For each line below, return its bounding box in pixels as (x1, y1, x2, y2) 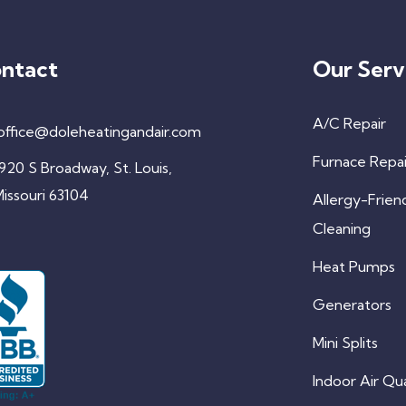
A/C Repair (312, 113, 386, 132)
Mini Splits (312, 333, 378, 352)
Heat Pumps (312, 256, 395, 275)
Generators (312, 295, 391, 314)
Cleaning (312, 218, 371, 237)
